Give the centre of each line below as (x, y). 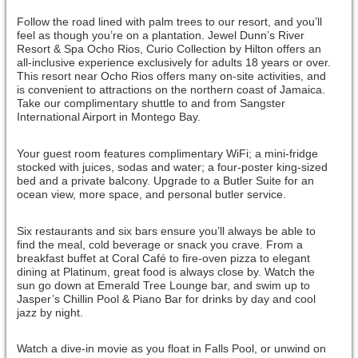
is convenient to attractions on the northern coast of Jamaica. (171, 90)
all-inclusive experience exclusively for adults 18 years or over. (173, 63)
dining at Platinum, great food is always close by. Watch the (165, 271)
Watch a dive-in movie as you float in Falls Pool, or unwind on (171, 349)
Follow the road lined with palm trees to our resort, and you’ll (169, 22)
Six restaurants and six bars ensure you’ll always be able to (166, 231)
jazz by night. (50, 312)
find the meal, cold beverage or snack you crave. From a (159, 244)
